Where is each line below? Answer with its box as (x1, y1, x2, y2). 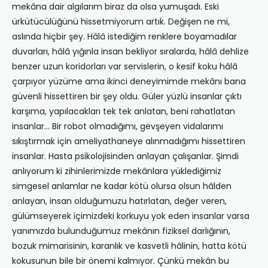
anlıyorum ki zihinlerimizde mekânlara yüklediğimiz (12, 165, 221, 178)
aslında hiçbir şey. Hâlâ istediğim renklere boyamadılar (12, 31, 237, 43)
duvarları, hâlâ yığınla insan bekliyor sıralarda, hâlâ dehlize (12, 45, 249, 58)
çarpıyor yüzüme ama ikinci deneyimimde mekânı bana (12, 75, 246, 88)
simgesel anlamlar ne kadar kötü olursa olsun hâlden (12, 180, 232, 193)
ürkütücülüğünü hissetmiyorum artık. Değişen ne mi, (12, 16, 230, 28)
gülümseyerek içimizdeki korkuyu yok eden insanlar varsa (12, 210, 249, 223)
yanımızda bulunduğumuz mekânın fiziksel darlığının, (12, 225, 230, 237)
